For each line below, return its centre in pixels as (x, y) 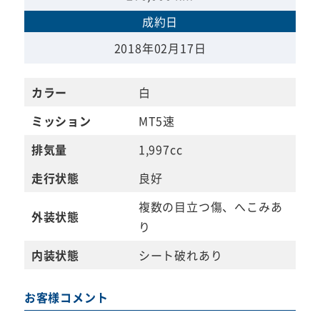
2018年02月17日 (160, 48)
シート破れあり (180, 255)
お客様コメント (66, 297)
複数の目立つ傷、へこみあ (210, 207)
